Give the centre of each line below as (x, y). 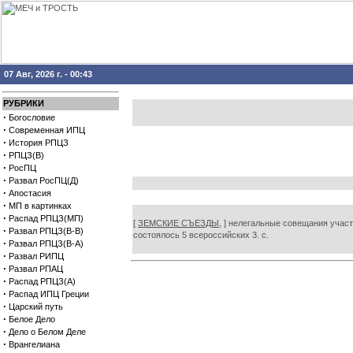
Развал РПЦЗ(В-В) (46, 231)
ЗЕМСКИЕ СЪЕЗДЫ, (180, 223)
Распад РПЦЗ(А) (42, 281)
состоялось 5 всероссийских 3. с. (201, 235)
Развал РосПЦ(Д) (44, 180)
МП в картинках (40, 206)
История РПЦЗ (39, 143)
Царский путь (36, 307)
